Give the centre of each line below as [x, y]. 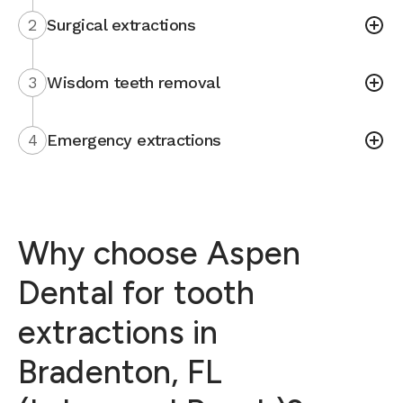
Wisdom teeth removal [133, 82]
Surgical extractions [121, 25]
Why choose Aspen [160, 253]
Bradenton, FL [120, 372]
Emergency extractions [134, 140]
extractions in [118, 332]
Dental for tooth [137, 293]
